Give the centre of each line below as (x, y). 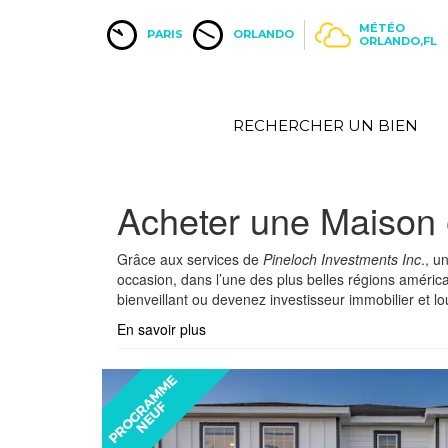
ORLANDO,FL (398, 41)
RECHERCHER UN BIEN (325, 125)
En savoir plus (161, 329)
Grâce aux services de (190, 259)
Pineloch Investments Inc (342, 259)
